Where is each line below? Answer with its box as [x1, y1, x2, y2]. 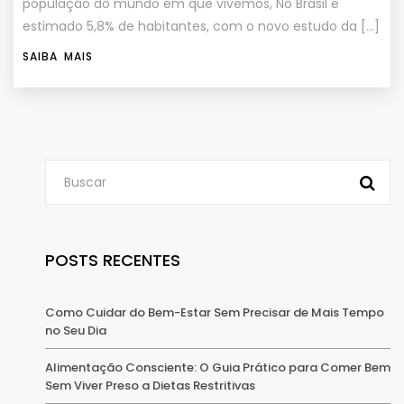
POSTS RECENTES [45, 249, 180, 272]
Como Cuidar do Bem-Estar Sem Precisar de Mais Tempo [45, 304, 384, 322]
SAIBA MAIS [23, 49, 93, 65]
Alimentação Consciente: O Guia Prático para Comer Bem [45, 359, 390, 377]
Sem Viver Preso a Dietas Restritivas [45, 377, 255, 395]
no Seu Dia [45, 322, 106, 340]
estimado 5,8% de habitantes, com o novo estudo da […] [23, 17, 380, 36]
